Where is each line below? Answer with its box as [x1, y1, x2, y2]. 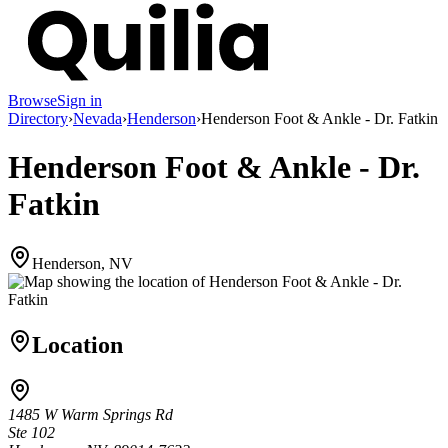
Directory [8, 109, 68, 127]
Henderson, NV [32, 254, 133, 272]
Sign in [57, 91, 102, 109]
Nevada [73, 109, 122, 127]
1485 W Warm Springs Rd [8, 406, 173, 424]
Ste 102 [8, 424, 55, 442]
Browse [8, 91, 57, 109]
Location [32, 331, 123, 358]
